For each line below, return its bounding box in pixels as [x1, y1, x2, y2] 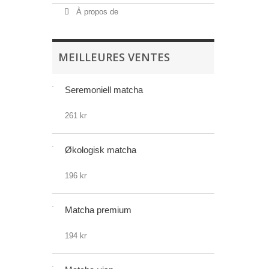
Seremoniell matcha [65, 85, 143, 95]
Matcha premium [65, 205, 131, 215]
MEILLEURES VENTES [58, 50, 170, 64]
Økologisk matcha [65, 145, 136, 155]
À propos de [74, 7, 118, 16]
